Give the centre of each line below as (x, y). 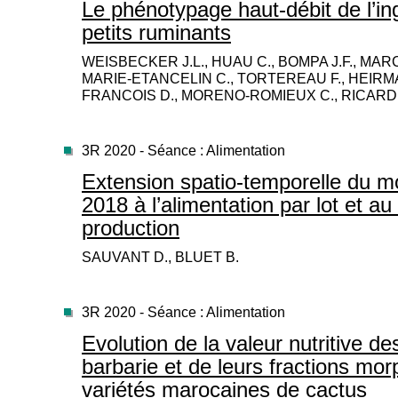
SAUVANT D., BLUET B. (160, 257)
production (131, 228)
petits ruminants (156, 32)
